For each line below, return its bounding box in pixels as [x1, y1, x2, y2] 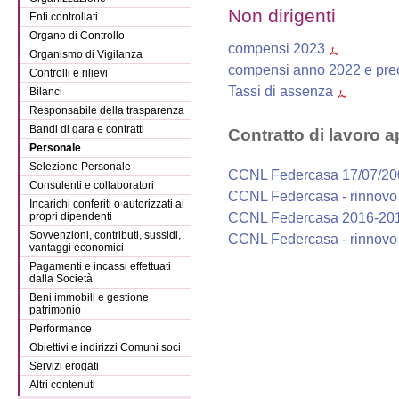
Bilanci [29, 85, 62, 98]
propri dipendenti [29, 210, 112, 223]
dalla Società [29, 273, 93, 285]
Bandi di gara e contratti [29, 123, 144, 135]
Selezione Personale [29, 160, 131, 173]
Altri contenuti [29, 379, 95, 391]
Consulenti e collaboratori [29, 179, 154, 191]
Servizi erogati [29, 360, 99, 372]
